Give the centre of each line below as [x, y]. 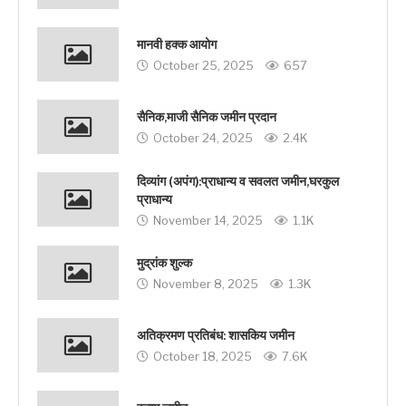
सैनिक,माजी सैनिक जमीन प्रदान [207, 118]
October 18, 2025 [203, 357]
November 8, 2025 [206, 284]
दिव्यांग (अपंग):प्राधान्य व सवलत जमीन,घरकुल [238, 181]
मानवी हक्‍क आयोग [177, 45]
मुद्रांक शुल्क [164, 264]
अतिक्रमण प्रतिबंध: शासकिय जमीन [216, 336]
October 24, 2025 [203, 138]
